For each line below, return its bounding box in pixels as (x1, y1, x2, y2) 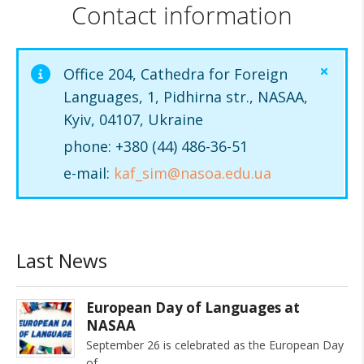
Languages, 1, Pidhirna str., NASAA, (63, 87, 308, 106)
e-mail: (63, 163, 114, 183)
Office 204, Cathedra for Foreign (63, 64, 288, 84)
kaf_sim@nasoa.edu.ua (114, 163, 271, 183)
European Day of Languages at (86, 298, 300, 317)
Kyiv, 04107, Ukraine (63, 110, 203, 129)
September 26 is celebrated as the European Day (86, 337, 344, 353)
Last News (16, 247, 107, 274)
